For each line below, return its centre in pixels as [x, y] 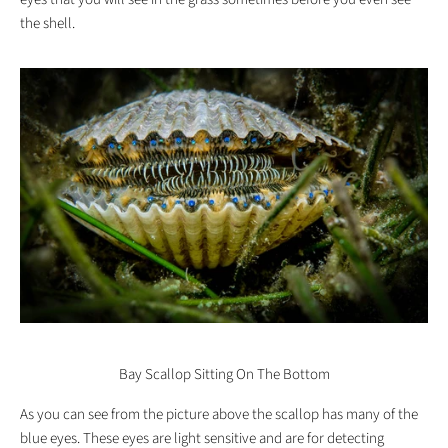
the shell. [47, 24]
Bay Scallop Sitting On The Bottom [224, 375]
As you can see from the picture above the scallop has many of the [219, 415]
